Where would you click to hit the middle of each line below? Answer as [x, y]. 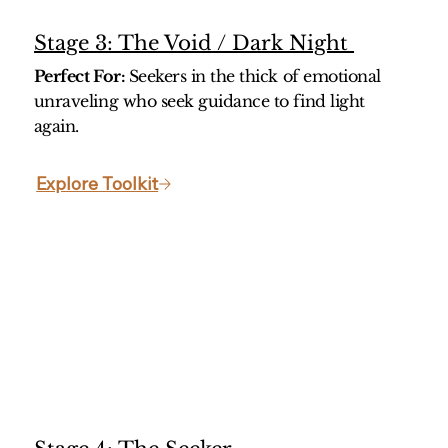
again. [56, 126]
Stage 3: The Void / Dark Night [194, 43]
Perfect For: [81, 76]
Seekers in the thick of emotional [254, 76]
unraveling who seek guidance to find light [199, 101]
